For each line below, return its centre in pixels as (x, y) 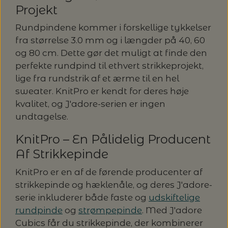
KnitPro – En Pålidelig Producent (113, 139)
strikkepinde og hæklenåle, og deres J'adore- (114, 184)
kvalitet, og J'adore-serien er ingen (90, 104)
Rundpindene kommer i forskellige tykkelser (113, 28)
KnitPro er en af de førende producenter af (109, 172)
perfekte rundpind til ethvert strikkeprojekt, (109, 66)
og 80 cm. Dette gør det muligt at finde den (111, 53)
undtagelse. (42, 117)
